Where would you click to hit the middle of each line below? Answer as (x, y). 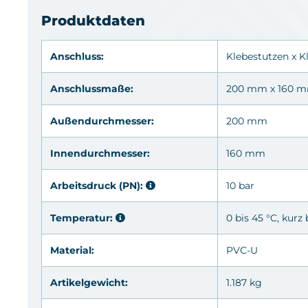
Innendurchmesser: (100, 153)
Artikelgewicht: (89, 282)
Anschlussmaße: (92, 88)
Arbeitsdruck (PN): (98, 185)
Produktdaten (93, 20)
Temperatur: (83, 218)
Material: (72, 250)
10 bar (240, 185)
